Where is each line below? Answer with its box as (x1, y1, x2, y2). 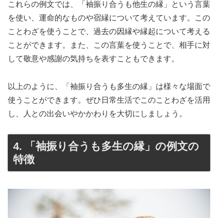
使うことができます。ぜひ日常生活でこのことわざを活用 (8, 95, 210, 104)
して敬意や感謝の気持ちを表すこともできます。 (8, 54, 179, 63)
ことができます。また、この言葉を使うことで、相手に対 (8, 40, 210, 49)
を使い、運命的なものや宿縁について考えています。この (8, 13, 210, 22)
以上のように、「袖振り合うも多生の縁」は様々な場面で (8, 82, 210, 91)
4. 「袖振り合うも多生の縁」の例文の (13, 140, 199, 153)
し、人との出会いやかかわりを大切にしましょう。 (8, 109, 187, 118)
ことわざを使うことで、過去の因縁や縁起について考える (8, 27, 210, 36)
